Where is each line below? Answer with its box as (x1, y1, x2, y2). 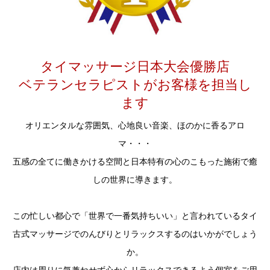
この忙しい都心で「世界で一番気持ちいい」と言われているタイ (13, 211, 257, 221)
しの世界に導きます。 (93, 175, 177, 184)
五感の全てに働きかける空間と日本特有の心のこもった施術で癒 (13, 157, 257, 166)
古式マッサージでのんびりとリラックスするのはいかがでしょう (13, 229, 257, 239)
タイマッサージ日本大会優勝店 (40, 59, 230, 74)
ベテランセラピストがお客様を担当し (18, 77, 252, 92)
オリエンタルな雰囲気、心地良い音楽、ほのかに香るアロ (25, 121, 245, 130)
